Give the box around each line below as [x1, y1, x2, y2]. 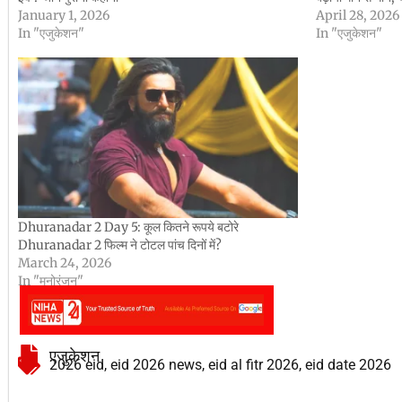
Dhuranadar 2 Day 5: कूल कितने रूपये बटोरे [18, 218, 239, 235]
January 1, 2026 [18, 7, 109, 24]
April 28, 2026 [315, 7, 399, 24]
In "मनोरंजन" [18, 272, 83, 289]
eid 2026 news [110, 356, 202, 374]
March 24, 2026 [18, 254, 111, 271]
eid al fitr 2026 [208, 356, 299, 374]
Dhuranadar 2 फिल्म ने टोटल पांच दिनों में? [18, 236, 222, 253]
